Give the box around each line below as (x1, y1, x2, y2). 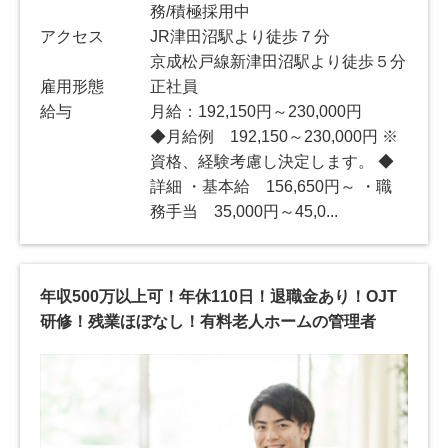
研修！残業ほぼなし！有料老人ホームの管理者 (40, 312, 376, 330)
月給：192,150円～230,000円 (150, 102, 363, 120)
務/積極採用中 (150, 2, 251, 20)
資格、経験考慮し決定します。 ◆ (150, 152, 395, 170)
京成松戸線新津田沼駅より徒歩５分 (150, 52, 407, 70)
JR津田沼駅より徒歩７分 (150, 27, 331, 45)
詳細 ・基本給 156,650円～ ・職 (150, 177, 393, 195)
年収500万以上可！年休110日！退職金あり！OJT (40, 287, 397, 305)
